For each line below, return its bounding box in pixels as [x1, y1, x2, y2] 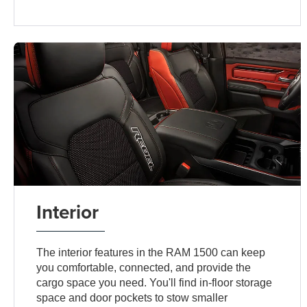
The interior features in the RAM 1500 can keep [36, 246, 266, 258]
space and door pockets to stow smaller [36, 291, 228, 304]
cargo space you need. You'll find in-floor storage [36, 276, 273, 288]
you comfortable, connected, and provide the [36, 261, 251, 273]
